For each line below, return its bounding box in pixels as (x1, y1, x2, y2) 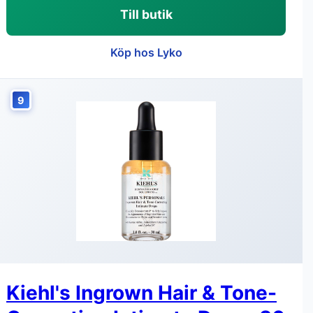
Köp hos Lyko (110, 45, 182, 59)
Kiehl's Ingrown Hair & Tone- (6, 281, 277, 305)
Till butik (119, 7, 173, 22)
